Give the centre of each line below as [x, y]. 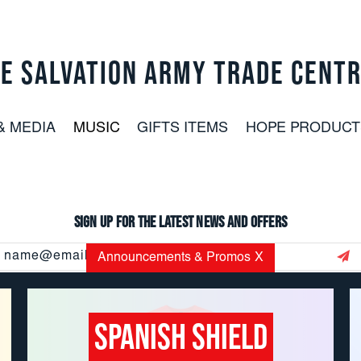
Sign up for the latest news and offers [180, 222]
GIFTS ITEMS [183, 129]
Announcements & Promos [174, 258]
